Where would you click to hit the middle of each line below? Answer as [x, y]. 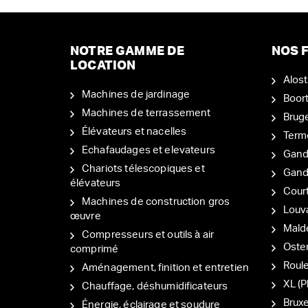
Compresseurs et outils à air [148, 234]
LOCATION [103, 66]
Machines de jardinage [136, 94]
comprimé [95, 249]
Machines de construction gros [156, 201]
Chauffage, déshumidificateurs [155, 286]
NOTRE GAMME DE [128, 51]
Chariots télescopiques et [143, 168]
